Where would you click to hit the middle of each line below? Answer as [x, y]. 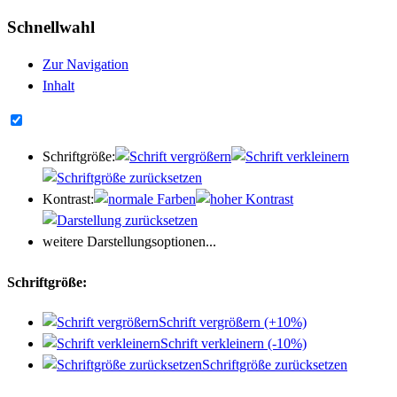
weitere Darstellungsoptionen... [129, 242]
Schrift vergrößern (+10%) [233, 322]
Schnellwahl [51, 27]
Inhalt [58, 86]
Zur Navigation [86, 65]
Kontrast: [68, 199]
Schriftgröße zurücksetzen [275, 364]
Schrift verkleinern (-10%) [234, 343]
